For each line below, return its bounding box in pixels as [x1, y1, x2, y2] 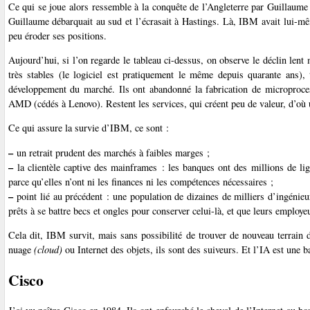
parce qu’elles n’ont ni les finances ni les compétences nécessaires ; [8, 174, 273, 188]
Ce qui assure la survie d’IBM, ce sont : [8, 121, 169, 135]
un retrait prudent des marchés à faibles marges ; [12, 145, 210, 159]
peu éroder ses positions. [8, 28, 107, 42]
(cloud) [33, 243, 62, 257]
